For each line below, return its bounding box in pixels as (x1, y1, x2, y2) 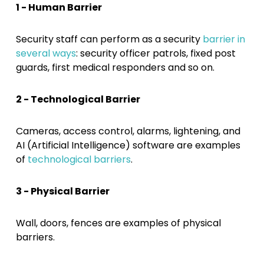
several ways (15, 46, 76, 60)
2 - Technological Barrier (15, 92, 140, 106)
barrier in (202, 32, 245, 46)
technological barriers (27, 152, 131, 166)
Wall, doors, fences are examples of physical (15, 216, 221, 230)
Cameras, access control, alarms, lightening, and (15, 124, 240, 138)
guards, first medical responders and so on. (15, 60, 214, 74)
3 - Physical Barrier (15, 184, 110, 198)
